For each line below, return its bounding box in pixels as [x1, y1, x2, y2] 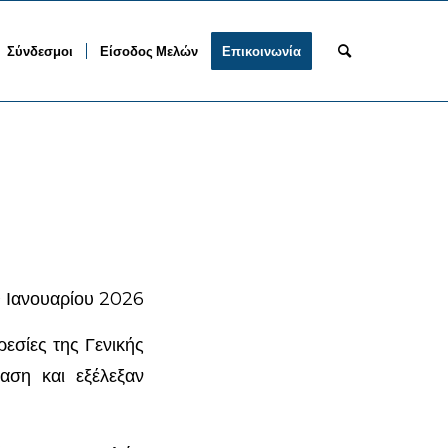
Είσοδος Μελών [100, 43, 199, 59]
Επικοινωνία [222, 43, 302, 59]
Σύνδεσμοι [7, 43, 74, 59]
